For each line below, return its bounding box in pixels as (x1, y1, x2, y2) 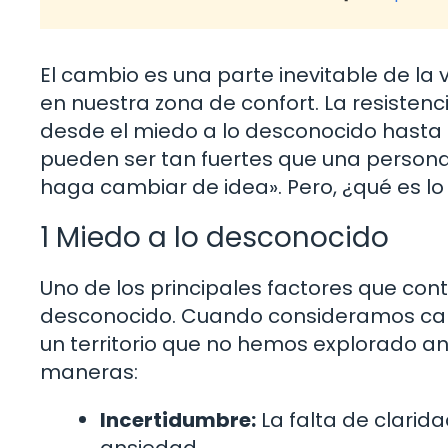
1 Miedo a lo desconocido (40, 217, 389, 257)
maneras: (40, 357, 138, 386)
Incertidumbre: (100, 405, 256, 434)
